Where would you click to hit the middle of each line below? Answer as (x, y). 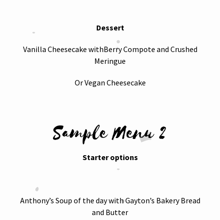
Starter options (110, 157)
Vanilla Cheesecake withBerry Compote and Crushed (110, 49)
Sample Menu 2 (110, 133)
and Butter (110, 212)
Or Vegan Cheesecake (110, 82)
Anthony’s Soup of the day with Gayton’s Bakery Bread (110, 200)
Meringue (110, 61)
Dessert (110, 27)
